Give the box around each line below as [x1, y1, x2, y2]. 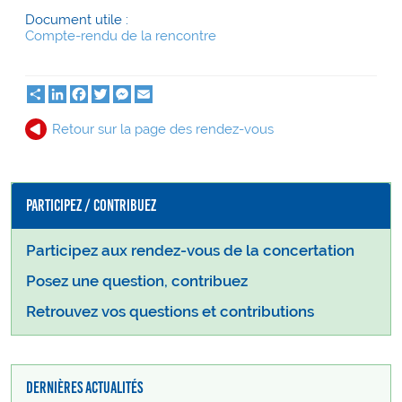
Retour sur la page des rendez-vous [52, 121, 274, 137]
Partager [45, 84, 97, 100]
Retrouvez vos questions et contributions [26, 303, 314, 321]
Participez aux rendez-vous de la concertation [26, 242, 354, 260]
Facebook [88, 84, 149, 100]
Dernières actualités [26, 379, 143, 398]
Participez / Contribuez [26, 197, 156, 215]
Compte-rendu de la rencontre [25, 28, 216, 44]
